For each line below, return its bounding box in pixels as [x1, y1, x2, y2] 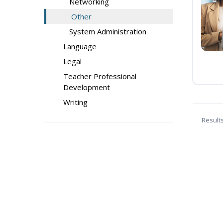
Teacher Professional [63, 71, 136, 81]
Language [63, 41, 97, 51]
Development [63, 82, 110, 92]
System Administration [69, 26, 146, 36]
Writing [63, 97, 88, 107]
